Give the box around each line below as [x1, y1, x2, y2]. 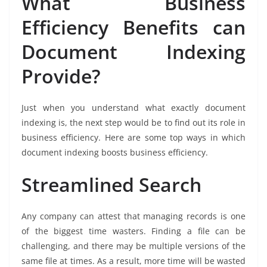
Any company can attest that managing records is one [21, 210, 246, 222]
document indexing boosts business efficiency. [21, 147, 208, 159]
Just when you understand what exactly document [21, 102, 246, 114]
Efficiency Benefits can [21, 14, 246, 41]
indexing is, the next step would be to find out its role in [21, 117, 246, 129]
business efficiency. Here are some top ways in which [21, 132, 246, 144]
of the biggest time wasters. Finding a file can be [21, 225, 246, 237]
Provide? [21, 63, 105, 89]
